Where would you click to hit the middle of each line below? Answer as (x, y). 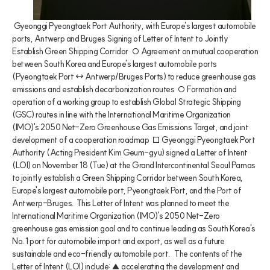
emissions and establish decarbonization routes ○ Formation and (124, 89)
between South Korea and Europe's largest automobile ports (115, 64)
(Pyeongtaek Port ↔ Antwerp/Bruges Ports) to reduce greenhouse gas (134, 76)
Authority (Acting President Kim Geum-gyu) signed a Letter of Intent (130, 152)
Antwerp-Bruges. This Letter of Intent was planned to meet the (121, 203)
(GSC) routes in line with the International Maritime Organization (121, 114)
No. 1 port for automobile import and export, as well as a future (118, 241)
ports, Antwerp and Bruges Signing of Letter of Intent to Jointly (120, 38)
